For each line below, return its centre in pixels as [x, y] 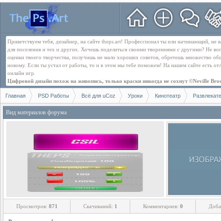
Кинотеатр [168, 96]
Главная [16, 96]
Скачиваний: [99, 206]
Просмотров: [33, 206]
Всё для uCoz [98, 96]
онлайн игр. [21, 73]
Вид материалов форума [36, 112]
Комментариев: [162, 206]
